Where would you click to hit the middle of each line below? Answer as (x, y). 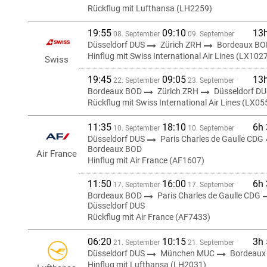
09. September (210, 34)
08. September (136, 34)
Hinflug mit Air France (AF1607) (146, 160)
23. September (210, 80)
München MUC (188, 253)
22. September (136, 80)
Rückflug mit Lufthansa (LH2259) (150, 8)
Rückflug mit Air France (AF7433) (149, 217)
